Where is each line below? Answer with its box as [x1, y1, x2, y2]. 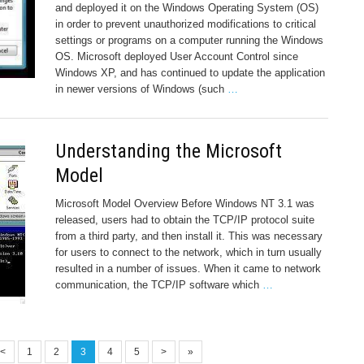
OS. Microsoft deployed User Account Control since [55, 50, 298, 63]
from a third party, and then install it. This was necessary [55, 229, 323, 242]
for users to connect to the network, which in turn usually [55, 245, 322, 258]
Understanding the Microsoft [55, 139, 282, 162]
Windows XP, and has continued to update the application [55, 66, 325, 79]
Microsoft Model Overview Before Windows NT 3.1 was [55, 197, 314, 210]
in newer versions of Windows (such [55, 82, 227, 95]
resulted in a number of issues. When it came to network [55, 262, 321, 275]
